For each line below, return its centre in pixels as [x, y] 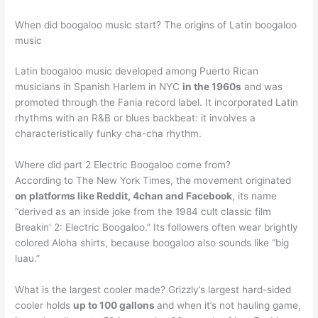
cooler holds [44, 306]
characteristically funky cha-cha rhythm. [109, 134]
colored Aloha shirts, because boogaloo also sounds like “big [152, 243]
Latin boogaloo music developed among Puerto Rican [137, 71]
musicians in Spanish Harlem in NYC [99, 87]
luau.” [28, 259]
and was [262, 87]
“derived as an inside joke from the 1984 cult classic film [143, 212]
